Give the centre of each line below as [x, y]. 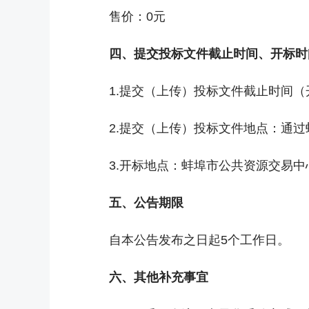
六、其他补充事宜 [159, 277]
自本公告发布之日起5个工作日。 [199, 240]
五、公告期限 [146, 203]
